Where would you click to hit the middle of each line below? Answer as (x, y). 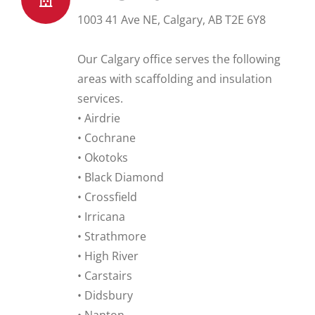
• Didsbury (105, 295)
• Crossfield (107, 197)
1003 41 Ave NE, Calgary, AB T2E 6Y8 (172, 20)
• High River (108, 256)
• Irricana (101, 217)
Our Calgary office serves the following (179, 59)
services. (100, 98)
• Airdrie (99, 118)
